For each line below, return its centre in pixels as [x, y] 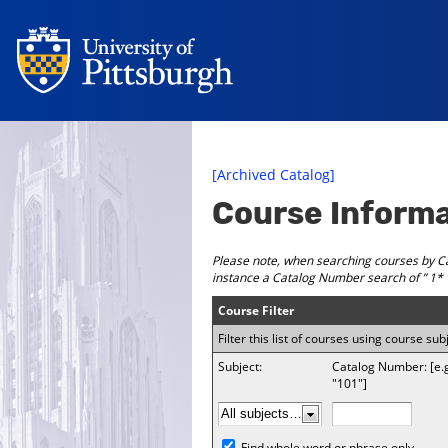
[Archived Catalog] [273, 174]
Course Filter [256, 310]
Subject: [240, 366]
